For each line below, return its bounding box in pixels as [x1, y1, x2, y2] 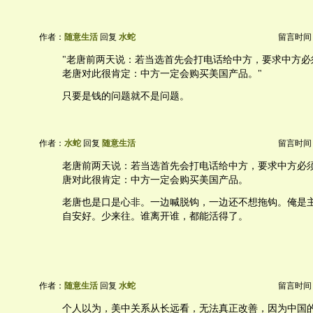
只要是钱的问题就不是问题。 [62, 91, 189, 101]
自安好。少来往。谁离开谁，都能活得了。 [62, 211, 248, 221]
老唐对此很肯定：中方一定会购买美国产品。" [62, 68, 262, 79]
